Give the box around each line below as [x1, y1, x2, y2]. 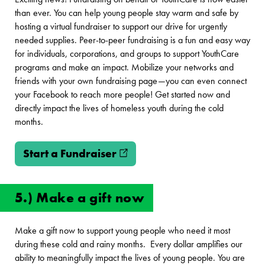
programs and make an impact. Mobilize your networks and [14, 61, 234, 73]
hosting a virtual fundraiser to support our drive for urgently [14, 20, 227, 33]
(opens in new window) [116, 146, 240, 161]
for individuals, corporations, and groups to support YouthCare [14, 47, 239, 60]
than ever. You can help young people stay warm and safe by [14, 7, 238, 19]
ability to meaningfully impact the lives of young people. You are [14, 251, 245, 264]
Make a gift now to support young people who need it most [14, 224, 230, 237]
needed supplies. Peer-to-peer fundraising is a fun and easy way [14, 34, 250, 46]
